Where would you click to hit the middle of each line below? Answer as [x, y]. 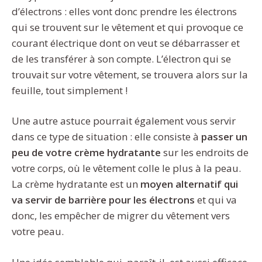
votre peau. [38, 232]
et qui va [216, 200]
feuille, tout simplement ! [70, 90]
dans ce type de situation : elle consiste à [106, 137]
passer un [224, 137]
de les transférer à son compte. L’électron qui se [121, 58]
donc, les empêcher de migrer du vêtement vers [121, 216]
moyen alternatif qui [188, 184]
